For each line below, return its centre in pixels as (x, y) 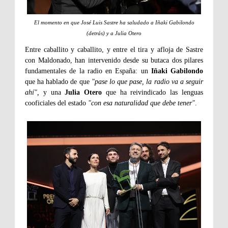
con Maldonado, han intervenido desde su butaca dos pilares (114, 61)
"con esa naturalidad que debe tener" (141, 103)
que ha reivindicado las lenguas (153, 93)
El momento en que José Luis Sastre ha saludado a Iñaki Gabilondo (114, 23)
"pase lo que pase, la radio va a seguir (147, 82)
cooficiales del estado (56, 103)
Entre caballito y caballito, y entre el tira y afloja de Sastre (114, 50)
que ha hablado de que (58, 82)
